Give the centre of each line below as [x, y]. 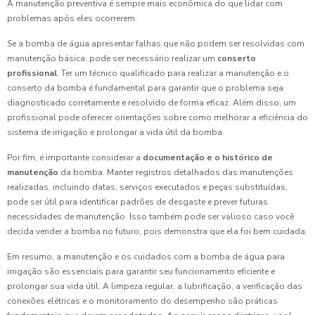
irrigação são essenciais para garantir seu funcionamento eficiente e [141, 272]
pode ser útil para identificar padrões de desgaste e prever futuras [137, 202]
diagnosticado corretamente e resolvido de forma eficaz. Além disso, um [152, 103]
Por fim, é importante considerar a [75, 158]
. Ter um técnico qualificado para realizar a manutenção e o [173, 73]
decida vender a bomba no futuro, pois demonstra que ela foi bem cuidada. [157, 232]
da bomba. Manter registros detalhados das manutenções [176, 173]
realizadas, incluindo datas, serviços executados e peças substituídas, [147, 187]
